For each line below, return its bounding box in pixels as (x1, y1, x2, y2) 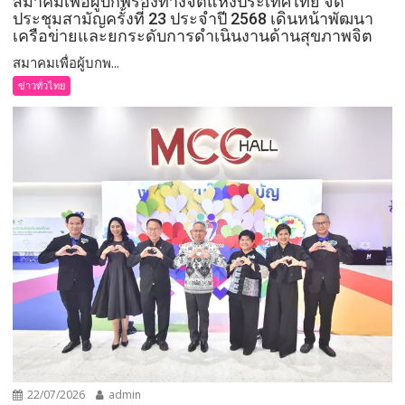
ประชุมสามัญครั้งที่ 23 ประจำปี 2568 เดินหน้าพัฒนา (13, 8, 374, 28)
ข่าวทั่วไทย (18, 78, 66, 92)
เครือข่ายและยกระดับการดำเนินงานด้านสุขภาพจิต (13, 25, 373, 45)
